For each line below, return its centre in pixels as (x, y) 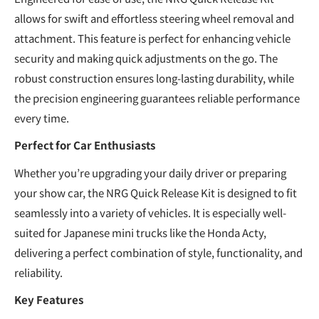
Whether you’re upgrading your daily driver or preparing (150, 172)
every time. (42, 117)
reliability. (38, 272)
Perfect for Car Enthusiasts (85, 145)
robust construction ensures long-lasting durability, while (154, 78)
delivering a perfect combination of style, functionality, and (158, 252)
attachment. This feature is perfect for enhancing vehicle (152, 38)
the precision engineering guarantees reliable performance (157, 98)
